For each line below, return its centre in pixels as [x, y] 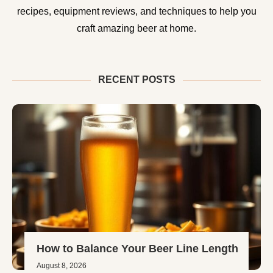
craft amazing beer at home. [136, 28]
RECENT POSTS [136, 79]
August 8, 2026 [62, 265]
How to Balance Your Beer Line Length [137, 248]
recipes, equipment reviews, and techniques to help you [136, 11]
